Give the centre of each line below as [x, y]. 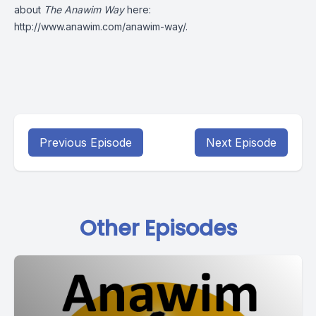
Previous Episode [86, 142]
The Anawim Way [84, 10]
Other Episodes [158, 229]
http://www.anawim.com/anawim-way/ [100, 26]
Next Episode [241, 142]
